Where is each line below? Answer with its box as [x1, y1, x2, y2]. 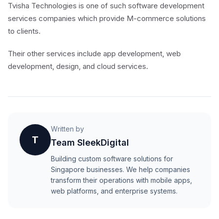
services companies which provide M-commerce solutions [8, 14, 206, 23]
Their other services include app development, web [8, 49, 181, 58]
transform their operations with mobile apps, [51, 176, 192, 184]
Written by [51, 125, 84, 133]
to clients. [8, 26, 41, 36]
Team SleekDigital [51, 137, 129, 148]
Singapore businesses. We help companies [51, 165, 190, 174]
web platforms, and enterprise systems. [51, 187, 177, 195]
